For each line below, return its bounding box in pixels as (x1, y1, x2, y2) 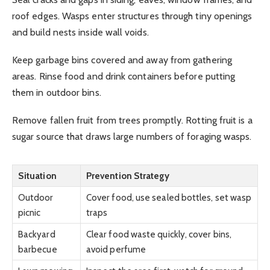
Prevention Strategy (86, 169, 170, 181)
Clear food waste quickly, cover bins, (86, 228, 231, 240)
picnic (18, 206, 41, 218)
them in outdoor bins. (12, 86, 101, 98)
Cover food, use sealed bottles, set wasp (86, 191, 252, 203)
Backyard (18, 228, 55, 240)
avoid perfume (86, 243, 146, 255)
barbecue (18, 243, 57, 255)
